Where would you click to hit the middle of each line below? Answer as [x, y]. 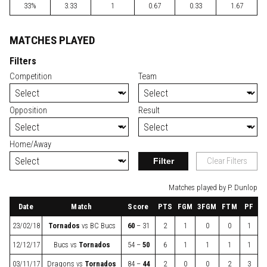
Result [149, 110]
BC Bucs [103, 225]
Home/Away [30, 144]
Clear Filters [227, 161]
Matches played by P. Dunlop [213, 187]
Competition [31, 76]
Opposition [28, 110]
